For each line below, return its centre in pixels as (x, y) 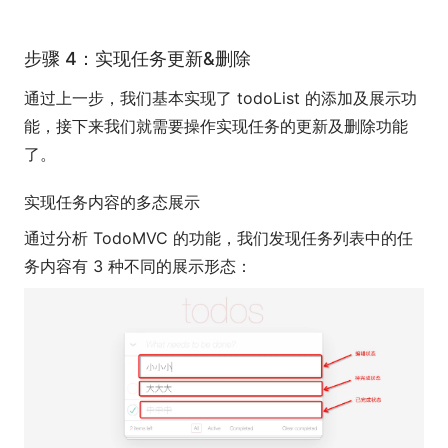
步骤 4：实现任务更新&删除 (137, 59)
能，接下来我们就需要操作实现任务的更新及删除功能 (216, 126)
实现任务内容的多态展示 (112, 202)
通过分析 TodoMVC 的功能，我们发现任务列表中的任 (218, 238)
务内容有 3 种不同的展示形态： (138, 266)
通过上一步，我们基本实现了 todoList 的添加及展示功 (220, 98)
